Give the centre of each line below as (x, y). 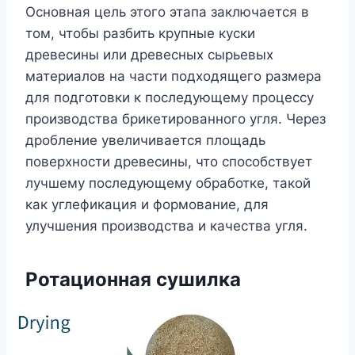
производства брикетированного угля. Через (176, 118)
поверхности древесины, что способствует (169, 161)
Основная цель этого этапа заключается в (167, 11)
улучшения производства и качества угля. (166, 225)
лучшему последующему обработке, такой (168, 183)
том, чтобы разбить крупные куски (140, 33)
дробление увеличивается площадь (145, 140)
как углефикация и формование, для (147, 204)
